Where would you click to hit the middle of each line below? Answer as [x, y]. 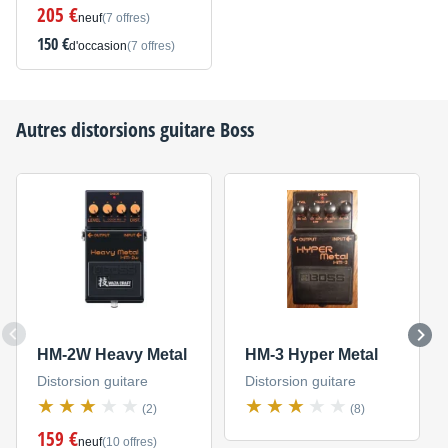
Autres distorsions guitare [118, 130]
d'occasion [97, 46]
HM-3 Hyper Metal [311, 354]
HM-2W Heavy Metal [111, 354]
